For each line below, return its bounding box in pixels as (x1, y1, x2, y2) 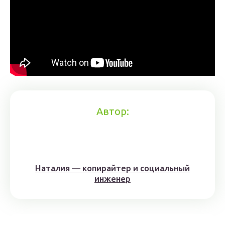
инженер (94, 174, 131, 183)
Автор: (96, 105, 129, 117)
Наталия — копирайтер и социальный (35, 163, 190, 173)
